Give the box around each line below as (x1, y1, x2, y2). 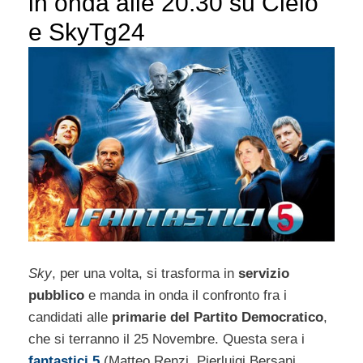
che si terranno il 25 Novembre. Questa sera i (28, 331, 305, 347)
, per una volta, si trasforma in (52, 265, 238, 281)
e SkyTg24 (28, 18, 145, 45)
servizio (238, 265, 289, 281)
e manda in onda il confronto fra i (84, 287, 287, 303)
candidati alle (28, 309, 112, 325)
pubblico (28, 287, 84, 303)
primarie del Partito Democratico (112, 309, 323, 325)
